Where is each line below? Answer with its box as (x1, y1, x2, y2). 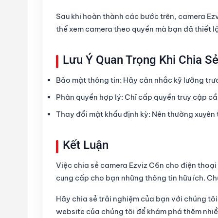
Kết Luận (63, 138, 109, 152)
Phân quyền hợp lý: (56, 92, 123, 102)
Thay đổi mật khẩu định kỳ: (56, 109, 150, 119)
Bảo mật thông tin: (56, 75, 122, 85)
